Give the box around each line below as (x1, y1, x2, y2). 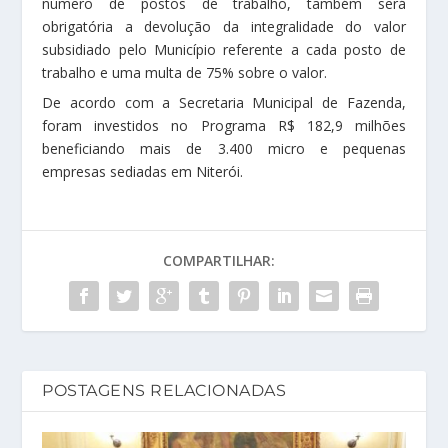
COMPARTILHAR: (163, 251, 275, 270)
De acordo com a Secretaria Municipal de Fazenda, (42, 93, 406, 112)
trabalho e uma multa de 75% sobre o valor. (42, 63, 328, 82)
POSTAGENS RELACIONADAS (42, 381, 287, 400)
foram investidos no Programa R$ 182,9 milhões (42, 116, 406, 135)
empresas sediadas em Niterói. (42, 162, 244, 181)
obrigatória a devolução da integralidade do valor (42, 17, 406, 36)
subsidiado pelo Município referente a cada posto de (42, 40, 406, 59)
